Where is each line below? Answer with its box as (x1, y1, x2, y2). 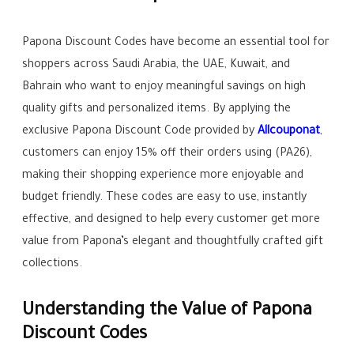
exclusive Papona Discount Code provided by (22, 126, 258, 138)
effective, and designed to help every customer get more (22, 214, 321, 227)
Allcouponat (258, 126, 321, 138)
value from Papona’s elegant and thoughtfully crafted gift (22, 236, 324, 249)
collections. (22, 258, 83, 271)
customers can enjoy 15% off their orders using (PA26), (22, 148, 313, 160)
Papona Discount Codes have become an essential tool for (22, 37, 330, 50)
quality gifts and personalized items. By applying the (22, 104, 292, 116)
